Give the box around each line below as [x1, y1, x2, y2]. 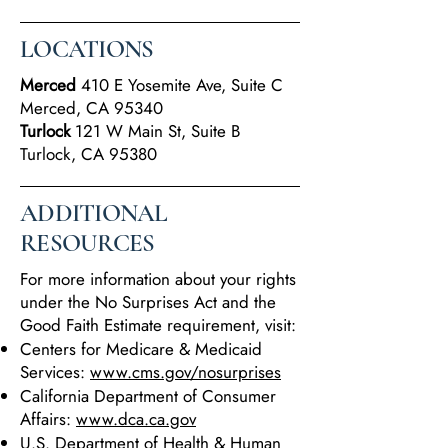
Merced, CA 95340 [20, 96, 163, 120]
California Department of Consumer [20, 384, 276, 408]
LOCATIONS [20, 34, 154, 64]
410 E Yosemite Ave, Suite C [81, 73, 283, 97]
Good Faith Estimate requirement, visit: [20, 313, 296, 337]
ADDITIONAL [20, 198, 168, 228]
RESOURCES [20, 228, 155, 258]
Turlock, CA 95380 [20, 142, 157, 166]
